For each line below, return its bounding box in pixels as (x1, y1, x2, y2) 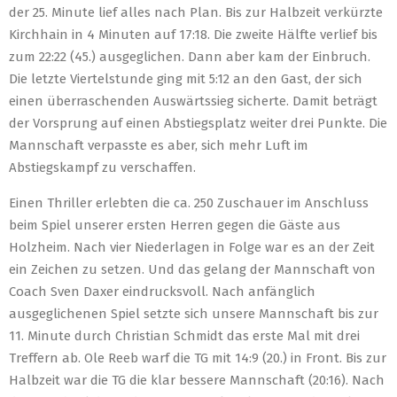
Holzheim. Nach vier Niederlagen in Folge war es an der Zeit (9, 239, 375, 255)
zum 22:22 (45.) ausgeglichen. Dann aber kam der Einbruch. (9, 49, 370, 65)
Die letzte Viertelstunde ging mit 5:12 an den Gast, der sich (9, 71, 362, 87)
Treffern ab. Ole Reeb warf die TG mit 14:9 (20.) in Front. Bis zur (9, 350, 386, 366)
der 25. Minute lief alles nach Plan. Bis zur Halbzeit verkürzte (9, 4, 383, 20)
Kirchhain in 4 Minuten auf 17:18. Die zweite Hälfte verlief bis (9, 27, 378, 43)
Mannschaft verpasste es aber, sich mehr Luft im (9, 137, 308, 153)
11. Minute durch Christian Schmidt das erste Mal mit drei (9, 328, 360, 344)
